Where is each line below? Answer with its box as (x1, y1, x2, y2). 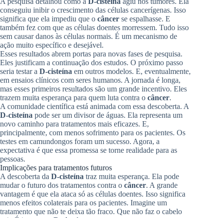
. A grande (146, 181, 178, 189)
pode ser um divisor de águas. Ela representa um (33, 110, 182, 119)
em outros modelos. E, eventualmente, (72, 67, 191, 75)
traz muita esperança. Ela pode (84, 172, 179, 181)
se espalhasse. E (119, 14, 170, 23)
